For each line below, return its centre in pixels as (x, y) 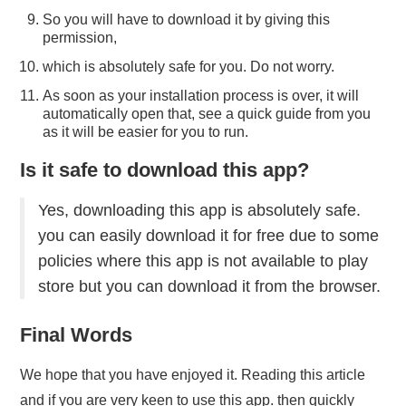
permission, (80, 38)
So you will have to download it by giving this (187, 20)
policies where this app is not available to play (203, 261)
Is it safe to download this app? (165, 170)
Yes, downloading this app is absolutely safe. (200, 211)
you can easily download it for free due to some (209, 236)
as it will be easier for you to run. (146, 132)
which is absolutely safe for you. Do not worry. (189, 67)
